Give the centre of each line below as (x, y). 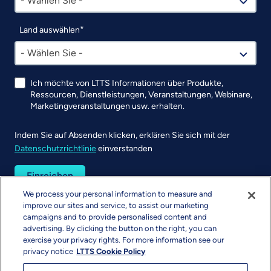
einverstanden (124, 148)
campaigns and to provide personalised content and (115, 217)
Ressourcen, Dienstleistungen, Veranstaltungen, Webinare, (141, 94)
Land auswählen (50, 30)
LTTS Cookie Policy (111, 251)
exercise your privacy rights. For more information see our (124, 240)
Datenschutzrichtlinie (55, 148)
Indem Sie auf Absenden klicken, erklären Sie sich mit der (122, 135)
